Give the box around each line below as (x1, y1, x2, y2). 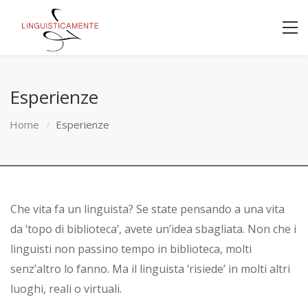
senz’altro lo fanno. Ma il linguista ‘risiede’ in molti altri (10, 261, 290, 276)
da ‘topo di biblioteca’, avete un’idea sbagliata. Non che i (10, 221, 296, 236)
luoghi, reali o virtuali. (10, 281, 122, 296)
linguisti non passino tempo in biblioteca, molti (10, 241, 252, 256)
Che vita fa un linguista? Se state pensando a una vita (10, 201, 285, 217)
